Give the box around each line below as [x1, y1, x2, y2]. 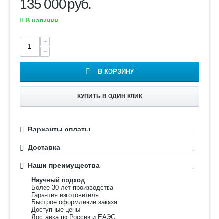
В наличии [23, 17, 59, 24]
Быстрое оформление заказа [31, 198, 117, 206]
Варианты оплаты [28, 125, 90, 133]
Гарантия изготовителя [31, 191, 99, 198]
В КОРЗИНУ [97, 68, 134, 75]
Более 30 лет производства [31, 184, 113, 191]
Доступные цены [31, 206, 80, 213]
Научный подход [31, 176, 85, 184]
